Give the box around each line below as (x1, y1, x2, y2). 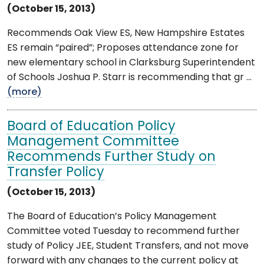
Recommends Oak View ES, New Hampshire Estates (7, 28, 245, 38)
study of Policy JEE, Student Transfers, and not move (7, 241, 249, 251)
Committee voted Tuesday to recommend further (7, 226, 240, 236)
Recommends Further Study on (7, 150, 216, 164)
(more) (7, 87, 42, 97)
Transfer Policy (7, 166, 104, 180)
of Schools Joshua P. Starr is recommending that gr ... (7, 72, 252, 82)
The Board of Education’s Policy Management (7, 212, 217, 222)
